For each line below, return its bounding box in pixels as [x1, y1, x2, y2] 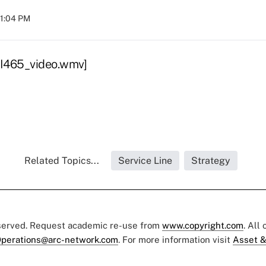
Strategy [191, 155, 230, 167]
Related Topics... [24, 155, 99, 167]
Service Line [118, 155, 172, 167]
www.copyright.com [162, 220, 243, 231]
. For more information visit [118, 235, 233, 245]
